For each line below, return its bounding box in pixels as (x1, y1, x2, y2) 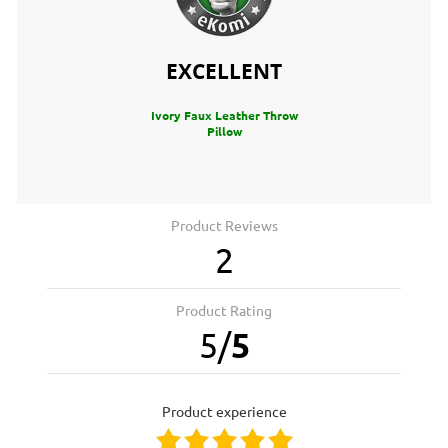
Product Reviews (170, 218, 278, 234)
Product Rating (176, 303, 272, 319)
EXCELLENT (166, 57, 282, 86)
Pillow (206, 125, 242, 138)
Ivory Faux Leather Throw (150, 109, 298, 122)
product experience (170, 404, 287, 420)
